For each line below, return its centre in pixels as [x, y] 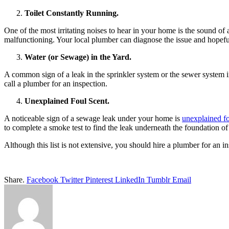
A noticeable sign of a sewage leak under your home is [93, 118]
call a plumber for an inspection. [56, 83]
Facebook [42, 179]
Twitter [72, 179]
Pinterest [99, 179]
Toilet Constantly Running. [72, 13]
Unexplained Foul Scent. [67, 101]
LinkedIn [130, 179]
